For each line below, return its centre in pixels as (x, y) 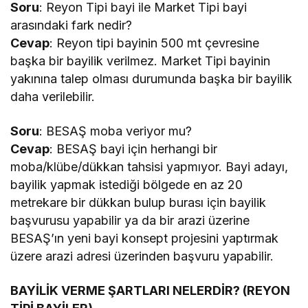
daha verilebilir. (53, 96)
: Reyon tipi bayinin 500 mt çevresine (155, 43)
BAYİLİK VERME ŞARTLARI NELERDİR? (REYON (151, 290)
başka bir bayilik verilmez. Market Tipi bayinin (141, 60)
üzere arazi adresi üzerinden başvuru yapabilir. (142, 256)
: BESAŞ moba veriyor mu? (116, 131)
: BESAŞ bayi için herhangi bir (134, 148)
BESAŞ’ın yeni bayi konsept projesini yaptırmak (145, 238)
